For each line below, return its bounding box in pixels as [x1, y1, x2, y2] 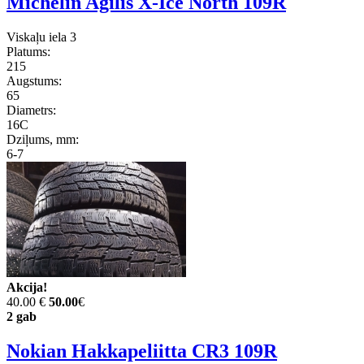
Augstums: [6, 74, 62, 89]
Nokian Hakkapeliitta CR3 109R [6, 340, 277, 362]
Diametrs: [6, 103, 56, 118]
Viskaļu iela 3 [6, 30, 76, 45]
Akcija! [6, 280, 47, 295]
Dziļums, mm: [6, 132, 79, 147]
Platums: [6, 45, 50, 59]
